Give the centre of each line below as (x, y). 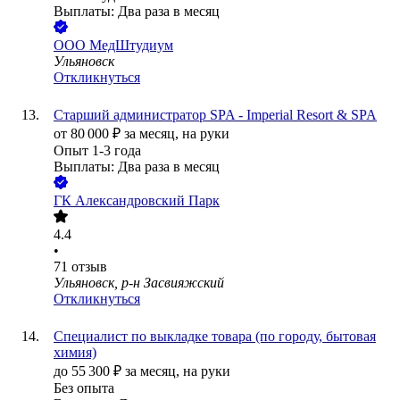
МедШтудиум (131, 46)
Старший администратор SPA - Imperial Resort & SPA (215, 115)
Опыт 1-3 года (97, 151)
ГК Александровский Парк (137, 201)
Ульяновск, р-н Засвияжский (139, 283)
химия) (75, 353)
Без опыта (84, 388)
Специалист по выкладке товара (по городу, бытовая (215, 337)
